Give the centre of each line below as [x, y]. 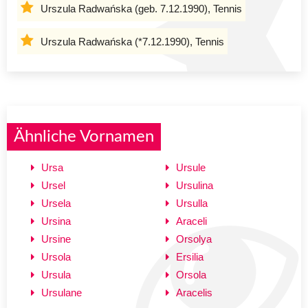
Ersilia [190, 256]
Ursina [56, 221]
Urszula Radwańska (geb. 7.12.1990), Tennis [141, 8]
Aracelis [194, 292]
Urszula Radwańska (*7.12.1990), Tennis [132, 41]
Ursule [191, 167]
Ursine [56, 239]
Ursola [56, 256]
